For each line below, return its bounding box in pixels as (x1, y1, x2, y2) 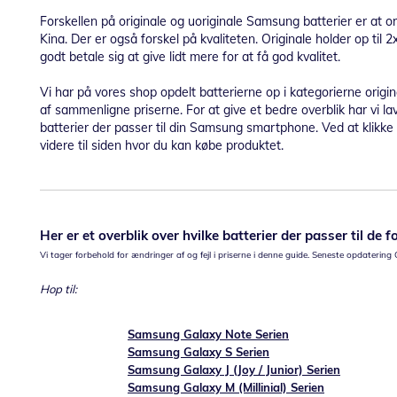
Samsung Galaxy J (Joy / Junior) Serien (128, 362, 340, 377)
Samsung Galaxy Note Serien (128, 327, 289, 341)
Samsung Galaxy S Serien (128, 345, 269, 359)
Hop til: (40, 282, 77, 296)
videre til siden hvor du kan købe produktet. (40, 137, 291, 153)
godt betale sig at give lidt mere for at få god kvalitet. (40, 49, 347, 65)
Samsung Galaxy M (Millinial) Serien (128, 380, 324, 394)
